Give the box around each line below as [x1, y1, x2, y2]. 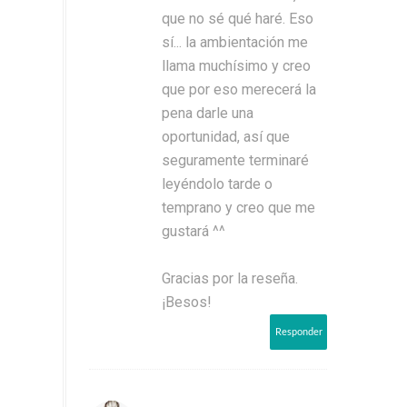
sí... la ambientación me [162, 33, 308, 51]
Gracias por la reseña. [162, 269, 298, 287]
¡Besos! [162, 293, 212, 311]
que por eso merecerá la [162, 80, 316, 98]
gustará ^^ [162, 222, 225, 240]
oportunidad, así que [162, 127, 290, 145]
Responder [275, 326, 323, 337]
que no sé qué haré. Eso [162, 9, 313, 27]
